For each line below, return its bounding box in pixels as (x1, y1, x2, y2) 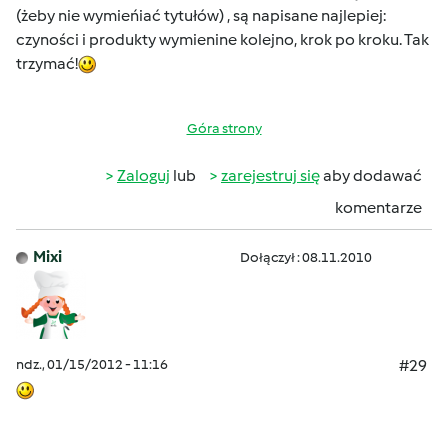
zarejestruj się (221, 166, 320, 185)
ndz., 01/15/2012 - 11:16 (16, 356, 168, 373)
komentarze (335, 198, 422, 217)
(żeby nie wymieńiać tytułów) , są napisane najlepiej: (16, 6, 386, 25)
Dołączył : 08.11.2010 (240, 249, 372, 266)
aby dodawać (320, 166, 422, 185)
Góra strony (186, 120, 262, 137)
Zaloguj (117, 166, 170, 185)
